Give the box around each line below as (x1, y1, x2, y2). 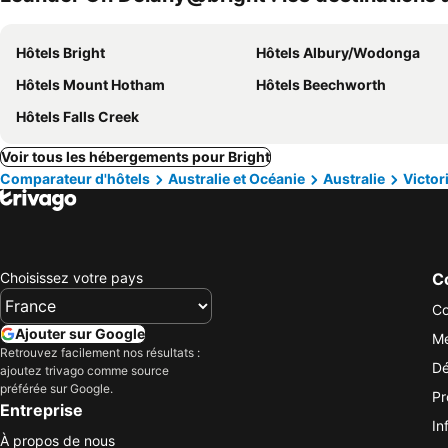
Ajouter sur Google (15, 324, 145, 342)
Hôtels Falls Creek (16, 108, 139, 125)
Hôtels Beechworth (256, 76, 386, 93)
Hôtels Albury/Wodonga (256, 44, 420, 61)
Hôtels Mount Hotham (16, 76, 165, 93)
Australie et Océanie (168, 170, 305, 187)
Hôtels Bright (16, 44, 105, 61)
